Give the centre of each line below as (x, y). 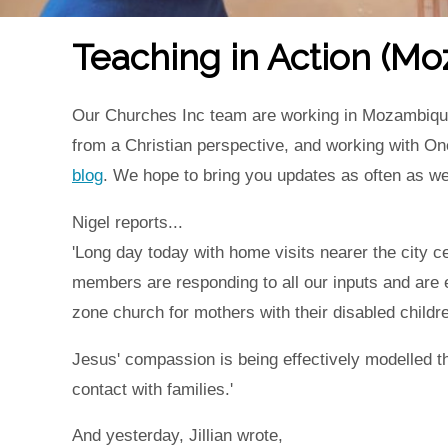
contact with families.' (152, 389)
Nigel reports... (127, 222)
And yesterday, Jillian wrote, (177, 436)
